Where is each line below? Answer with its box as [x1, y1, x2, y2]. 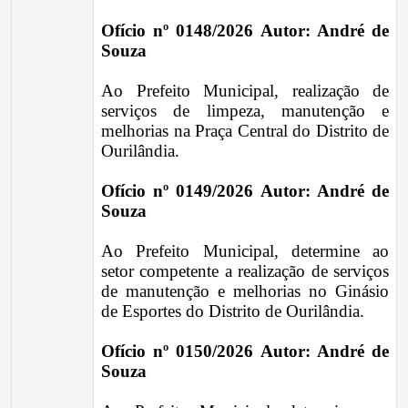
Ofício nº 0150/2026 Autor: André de [101, 342, 389, 361]
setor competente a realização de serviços [101, 261, 389, 280]
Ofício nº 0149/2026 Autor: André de [101, 181, 389, 200]
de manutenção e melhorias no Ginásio [101, 281, 389, 301]
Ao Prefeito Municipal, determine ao [101, 241, 389, 260]
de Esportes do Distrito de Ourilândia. [101, 301, 364, 321]
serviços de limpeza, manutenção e [101, 101, 389, 120]
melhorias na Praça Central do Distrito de [101, 121, 389, 140]
